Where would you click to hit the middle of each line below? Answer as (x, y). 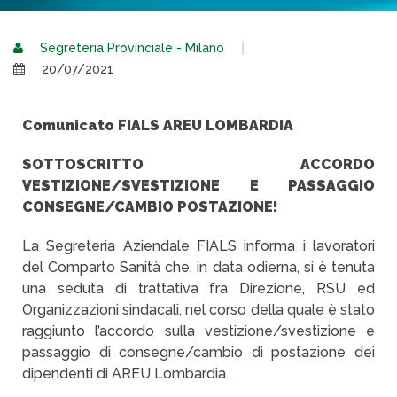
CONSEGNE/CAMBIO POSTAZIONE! (150, 207)
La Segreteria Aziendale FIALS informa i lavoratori (198, 246)
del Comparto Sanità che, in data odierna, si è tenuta (198, 267)
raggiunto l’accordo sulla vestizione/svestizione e (198, 331)
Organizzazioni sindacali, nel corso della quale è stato (198, 310)
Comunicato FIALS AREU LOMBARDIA (158, 125)
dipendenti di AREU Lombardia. (125, 374)
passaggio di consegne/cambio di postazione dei (198, 352)
